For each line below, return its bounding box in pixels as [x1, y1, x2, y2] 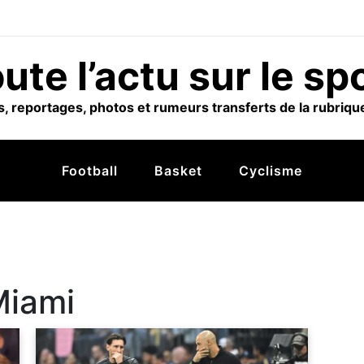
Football [62, 162, 118, 179]
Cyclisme [239, 162, 302, 179]
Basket [154, 162, 202, 179]
